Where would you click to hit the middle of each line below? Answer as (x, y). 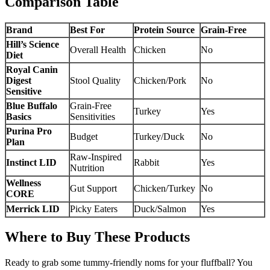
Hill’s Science (33, 44)
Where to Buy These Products (97, 237)
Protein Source (164, 30)
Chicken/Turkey (165, 188)
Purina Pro (29, 131)
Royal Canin (32, 69)
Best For (87, 30)
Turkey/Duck (159, 136)
